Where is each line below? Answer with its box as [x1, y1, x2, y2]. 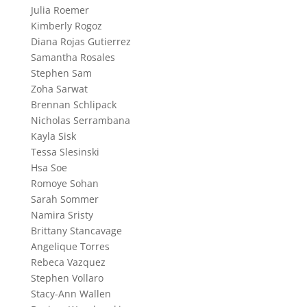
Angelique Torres [30, 239, 110, 253]
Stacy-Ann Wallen [30, 286, 111, 300]
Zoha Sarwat [30, 82, 88, 95]
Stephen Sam [30, 66, 92, 79]
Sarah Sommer [30, 192, 99, 206]
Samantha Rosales [30, 50, 115, 64]
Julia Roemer [30, 3, 89, 16]
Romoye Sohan [30, 176, 99, 190]
